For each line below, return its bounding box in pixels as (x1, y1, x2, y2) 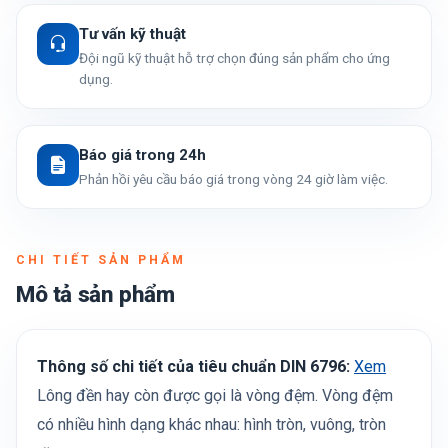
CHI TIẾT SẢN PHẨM (16, 252, 186, 267)
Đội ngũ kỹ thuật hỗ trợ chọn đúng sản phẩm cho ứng (79, 50, 390, 66)
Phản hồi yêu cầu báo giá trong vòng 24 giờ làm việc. (79, 171, 388, 187)
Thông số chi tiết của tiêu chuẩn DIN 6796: (37, 357, 350, 376)
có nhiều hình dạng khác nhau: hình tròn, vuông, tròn (37, 415, 386, 434)
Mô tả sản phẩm (16, 281, 175, 307)
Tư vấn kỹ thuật (79, 25, 186, 43)
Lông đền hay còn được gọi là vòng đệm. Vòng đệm (37, 386, 393, 405)
